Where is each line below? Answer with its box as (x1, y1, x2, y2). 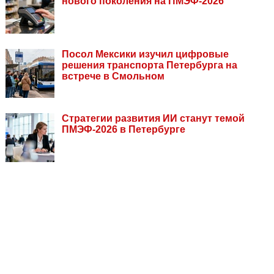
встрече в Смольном (62, 71, 165, 82)
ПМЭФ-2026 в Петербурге (62, 124, 185, 135)
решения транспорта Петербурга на (62, 60, 237, 71)
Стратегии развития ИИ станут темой (62, 113, 245, 124)
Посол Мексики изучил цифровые (62, 49, 229, 60)
